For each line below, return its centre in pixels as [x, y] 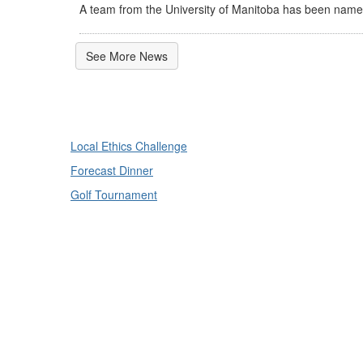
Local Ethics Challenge [129, 146]
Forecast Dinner [112, 171]
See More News [127, 56]
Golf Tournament [114, 195]
